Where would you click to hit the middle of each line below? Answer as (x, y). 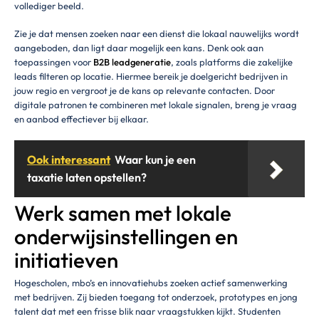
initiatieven (66, 261)
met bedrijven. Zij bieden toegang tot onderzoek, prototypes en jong (156, 297)
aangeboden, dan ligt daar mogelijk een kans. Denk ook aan (139, 48)
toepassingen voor (54, 62)
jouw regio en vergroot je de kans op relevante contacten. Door (145, 91)
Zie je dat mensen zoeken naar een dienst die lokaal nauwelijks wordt (157, 34)
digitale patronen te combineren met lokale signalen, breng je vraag (156, 105)
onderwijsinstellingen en (126, 237)
